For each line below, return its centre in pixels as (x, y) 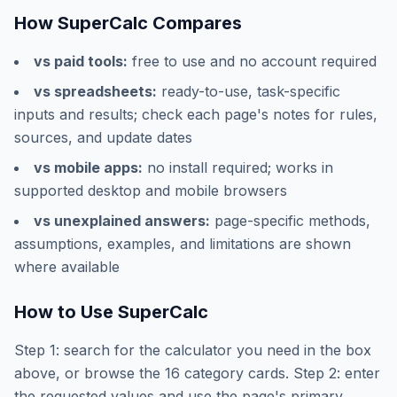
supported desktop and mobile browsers (151, 191)
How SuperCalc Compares (128, 23)
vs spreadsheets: (95, 91)
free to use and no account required (252, 61)
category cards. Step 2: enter (280, 373)
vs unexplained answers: (122, 221)
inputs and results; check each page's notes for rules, (196, 114)
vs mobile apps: (88, 167)
